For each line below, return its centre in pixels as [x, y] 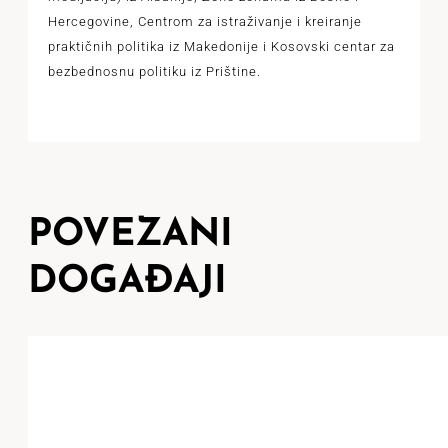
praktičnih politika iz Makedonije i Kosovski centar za [221, 46]
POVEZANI [130, 235]
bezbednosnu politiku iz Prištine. [154, 71]
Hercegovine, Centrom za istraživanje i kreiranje [204, 21]
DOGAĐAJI [127, 282]
